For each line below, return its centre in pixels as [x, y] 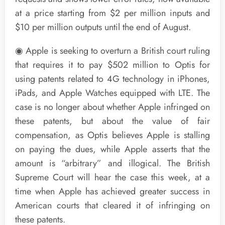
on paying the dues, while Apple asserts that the [113, 149]
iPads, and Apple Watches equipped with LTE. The [113, 93]
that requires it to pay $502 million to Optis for [113, 65]
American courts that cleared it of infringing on [113, 205]
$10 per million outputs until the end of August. [103, 27]
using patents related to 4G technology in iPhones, [113, 79]
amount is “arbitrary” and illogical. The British [113, 163]
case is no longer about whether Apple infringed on [113, 107]
